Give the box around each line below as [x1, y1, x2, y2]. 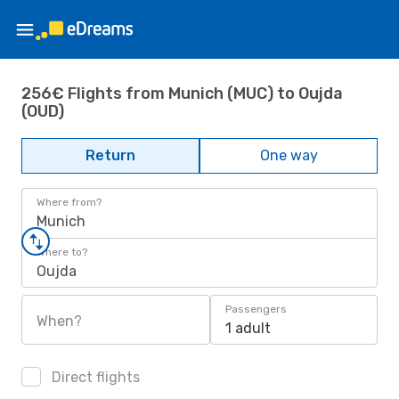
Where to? [37, 246, 87, 258]
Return [85, 147, 135, 164]
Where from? [37, 196, 102, 208]
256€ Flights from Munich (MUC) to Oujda [21, 83, 343, 103]
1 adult [225, 320, 271, 337]
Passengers [225, 303, 287, 315]
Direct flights [48, 369, 140, 386]
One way [259, 147, 318, 164]
